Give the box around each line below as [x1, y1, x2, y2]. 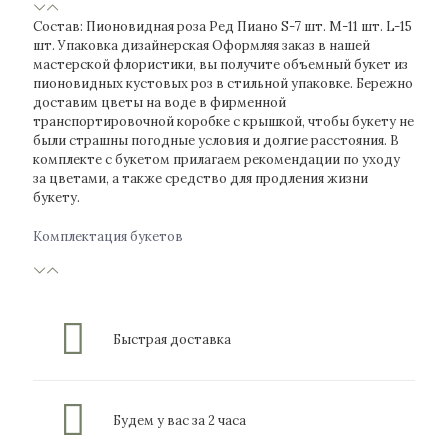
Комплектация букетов [33, 228, 183, 245]
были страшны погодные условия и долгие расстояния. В [33, 132, 399, 149]
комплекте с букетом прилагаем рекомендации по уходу [33, 151, 400, 168]
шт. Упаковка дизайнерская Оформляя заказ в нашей [33, 37, 370, 54]
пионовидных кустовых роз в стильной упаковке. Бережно [33, 75, 413, 92]
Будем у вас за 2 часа [113, 412, 246, 429]
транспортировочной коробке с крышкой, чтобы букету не [33, 113, 414, 130]
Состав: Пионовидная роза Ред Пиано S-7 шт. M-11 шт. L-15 [33, 18, 412, 35]
